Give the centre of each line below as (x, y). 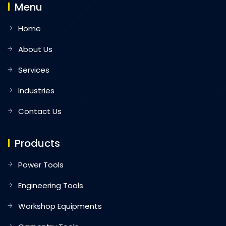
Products (37, 143)
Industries (36, 90)
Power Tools (41, 164)
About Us (35, 49)
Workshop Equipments (60, 206)
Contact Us (40, 111)
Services (34, 70)
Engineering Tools (51, 185)
